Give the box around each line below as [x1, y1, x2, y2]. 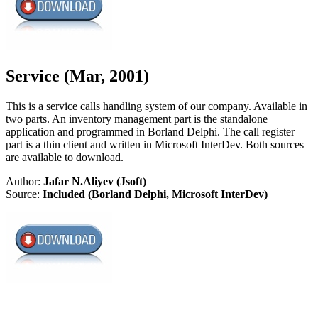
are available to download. [6, 151, 124, 164]
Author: [6, 175, 43, 188]
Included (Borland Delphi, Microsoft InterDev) [43, 188, 268, 201]
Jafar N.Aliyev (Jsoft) [43, 175, 146, 188]
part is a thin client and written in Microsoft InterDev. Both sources [6, 138, 304, 151]
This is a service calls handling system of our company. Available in [6, 100, 307, 113]
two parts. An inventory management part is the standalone [6, 113, 268, 126]
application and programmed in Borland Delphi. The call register [6, 126, 295, 138]
